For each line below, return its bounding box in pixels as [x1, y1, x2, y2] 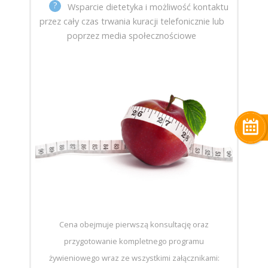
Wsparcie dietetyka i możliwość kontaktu [68, 1, 229, 13]
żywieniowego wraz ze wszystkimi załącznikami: [48, 252, 220, 263]
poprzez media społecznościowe [67, 30, 197, 42]
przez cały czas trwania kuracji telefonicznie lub [39, 16, 224, 28]
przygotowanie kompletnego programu [64, 235, 204, 246]
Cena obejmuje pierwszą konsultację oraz [59, 218, 209, 230]
